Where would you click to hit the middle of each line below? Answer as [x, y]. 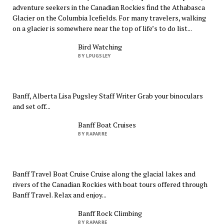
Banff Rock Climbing [110, 213]
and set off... [31, 106]
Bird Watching [100, 47]
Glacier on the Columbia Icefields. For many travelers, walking [109, 18]
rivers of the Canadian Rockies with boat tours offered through [110, 184]
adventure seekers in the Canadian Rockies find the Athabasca [108, 7]
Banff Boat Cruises [107, 124]
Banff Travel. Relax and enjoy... [59, 194]
